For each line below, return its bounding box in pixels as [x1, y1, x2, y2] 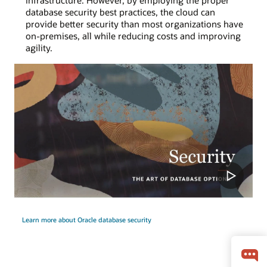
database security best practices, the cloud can [25, 6, 215, 18]
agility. [25, 42, 52, 54]
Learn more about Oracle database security [21, 215, 151, 225]
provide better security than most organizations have [25, 18, 243, 30]
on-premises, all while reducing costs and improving [25, 30, 241, 42]
